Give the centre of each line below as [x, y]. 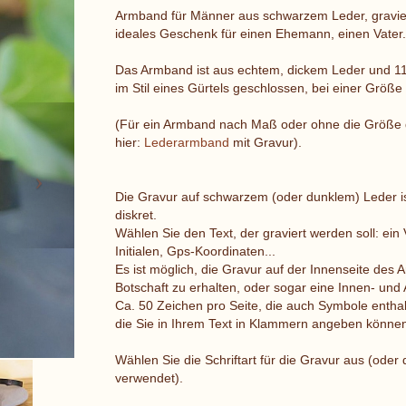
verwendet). [149, 378]
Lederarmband [186, 142]
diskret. [135, 215]
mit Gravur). [265, 142]
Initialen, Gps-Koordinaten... [195, 251]
